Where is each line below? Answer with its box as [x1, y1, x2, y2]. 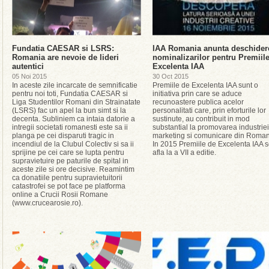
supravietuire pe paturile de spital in [12, 157, 128, 165]
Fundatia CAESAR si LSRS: [12, 44, 114, 53]
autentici [12, 62, 44, 71]
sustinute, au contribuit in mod [153, 115, 250, 123]
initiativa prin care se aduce [153, 89, 242, 98]
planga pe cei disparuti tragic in [12, 131, 114, 140]
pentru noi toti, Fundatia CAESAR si [12, 89, 128, 98]
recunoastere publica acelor [153, 98, 244, 106]
